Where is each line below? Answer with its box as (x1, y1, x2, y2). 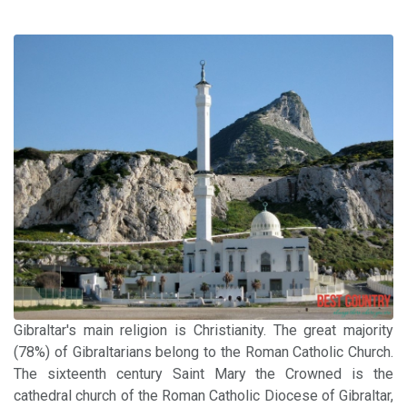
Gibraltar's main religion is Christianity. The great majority (14, 321, 393, 339)
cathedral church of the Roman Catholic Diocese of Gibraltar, (14, 386, 393, 404)
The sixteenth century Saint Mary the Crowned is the (14, 364, 393, 382)
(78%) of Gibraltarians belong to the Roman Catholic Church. (14, 342, 393, 361)
